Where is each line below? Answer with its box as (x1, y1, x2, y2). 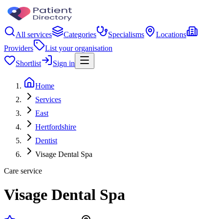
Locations (156, 30, 186, 39)
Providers (4, 44, 33, 52)
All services (16, 30, 52, 39)
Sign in (53, 59, 75, 67)
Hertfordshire (35, 123, 76, 131)
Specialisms (108, 30, 144, 39)
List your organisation (45, 44, 112, 52)
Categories (64, 30, 96, 39)
